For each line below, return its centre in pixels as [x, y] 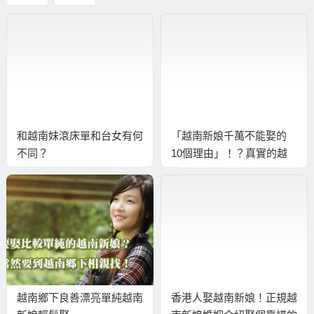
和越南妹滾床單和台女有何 [80, 136]
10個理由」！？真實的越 [229, 153]
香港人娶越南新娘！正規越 [234, 297]
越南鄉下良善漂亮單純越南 [80, 297]
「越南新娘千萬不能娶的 [228, 136]
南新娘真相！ [202, 171]
